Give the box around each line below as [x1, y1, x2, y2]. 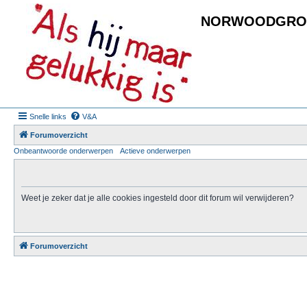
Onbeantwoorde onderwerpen [14, 147, 113, 155]
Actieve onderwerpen [120, 147, 191, 155]
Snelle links [29, 112, 66, 121]
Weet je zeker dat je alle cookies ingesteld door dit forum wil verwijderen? [21, 193, 294, 203]
